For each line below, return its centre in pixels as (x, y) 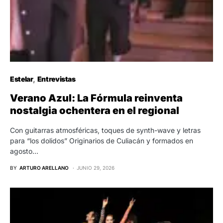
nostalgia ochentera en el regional (95, 110)
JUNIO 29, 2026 (96, 167)
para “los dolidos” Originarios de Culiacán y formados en (102, 140)
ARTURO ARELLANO (44, 167)
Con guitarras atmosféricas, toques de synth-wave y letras (105, 130)
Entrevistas (56, 79)
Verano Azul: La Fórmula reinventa (96, 98)
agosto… (24, 151)
